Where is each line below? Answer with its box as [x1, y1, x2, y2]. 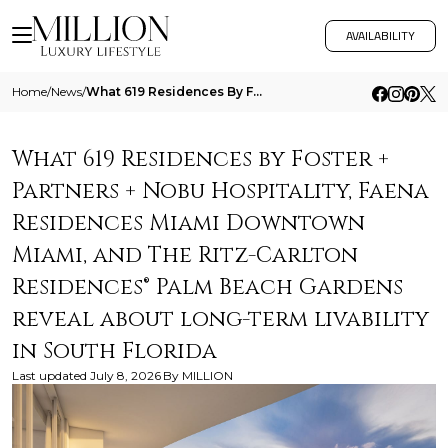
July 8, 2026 [90, 368, 161, 383]
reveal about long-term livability [12, 305, 429, 334]
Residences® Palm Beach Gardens [12, 273, 403, 302]
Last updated [12, 368, 87, 383]
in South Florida [12, 337, 217, 366]
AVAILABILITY [346, 24, 415, 47]
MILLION [182, 368, 233, 383]
